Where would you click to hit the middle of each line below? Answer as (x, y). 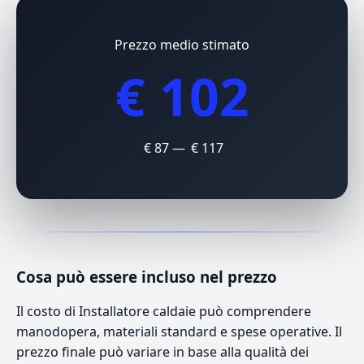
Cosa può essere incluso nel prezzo (147, 276)
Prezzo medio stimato (182, 44)
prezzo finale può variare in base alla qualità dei (162, 351)
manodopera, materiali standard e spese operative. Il (179, 331)
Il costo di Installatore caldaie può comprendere (164, 311)
